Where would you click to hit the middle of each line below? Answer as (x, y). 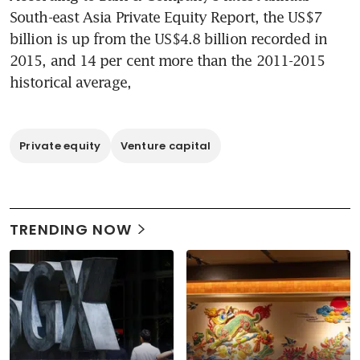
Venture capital (166, 145)
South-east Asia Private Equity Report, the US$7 (166, 16)
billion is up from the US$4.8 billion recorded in (168, 38)
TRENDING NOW (71, 229)
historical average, (70, 82)
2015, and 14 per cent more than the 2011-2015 (168, 60)
